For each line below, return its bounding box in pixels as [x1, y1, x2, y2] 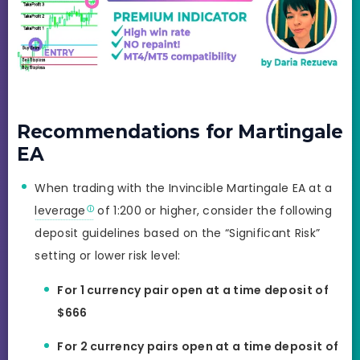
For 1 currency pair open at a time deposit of [57, 282, 329, 299]
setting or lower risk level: [35, 247, 181, 264]
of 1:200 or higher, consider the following [94, 202, 333, 219]
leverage [35, 202, 86, 219]
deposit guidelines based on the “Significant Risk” [35, 224, 321, 241]
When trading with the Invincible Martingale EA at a [35, 179, 333, 196]
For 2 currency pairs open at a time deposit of [57, 337, 339, 354]
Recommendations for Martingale [17, 120, 343, 143]
